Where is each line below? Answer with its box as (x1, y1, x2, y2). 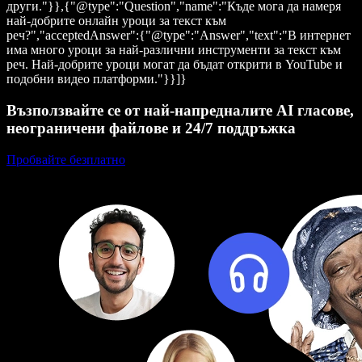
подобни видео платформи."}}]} (6, 72, 187, 86)
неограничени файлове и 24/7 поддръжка (6, 120, 296, 137)
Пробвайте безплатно (6, 152, 125, 166)
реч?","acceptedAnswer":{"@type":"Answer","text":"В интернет (6, 28, 351, 43)
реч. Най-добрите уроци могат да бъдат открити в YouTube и (6, 57, 343, 72)
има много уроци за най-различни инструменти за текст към (6, 43, 341, 57)
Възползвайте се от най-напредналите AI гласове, (6, 102, 354, 120)
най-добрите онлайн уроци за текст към (6, 14, 226, 28)
